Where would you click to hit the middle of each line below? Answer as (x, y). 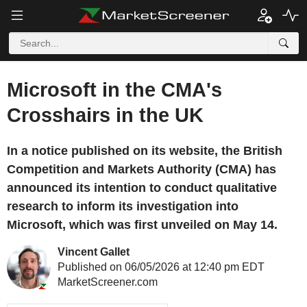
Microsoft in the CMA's (114, 90)
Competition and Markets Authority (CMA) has (142, 169)
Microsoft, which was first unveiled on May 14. (142, 225)
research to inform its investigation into (123, 206)
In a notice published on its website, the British (145, 151)
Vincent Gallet (94, 252)
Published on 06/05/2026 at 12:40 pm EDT (161, 267)
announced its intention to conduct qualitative (142, 188)
